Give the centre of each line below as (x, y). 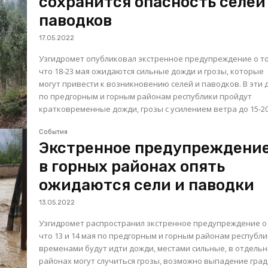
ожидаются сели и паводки (147, 185)
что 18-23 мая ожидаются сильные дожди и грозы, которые (152, 71)
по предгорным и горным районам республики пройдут (146, 96)
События (54, 132)
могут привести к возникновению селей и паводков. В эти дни (141, 83)
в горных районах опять (132, 167)
